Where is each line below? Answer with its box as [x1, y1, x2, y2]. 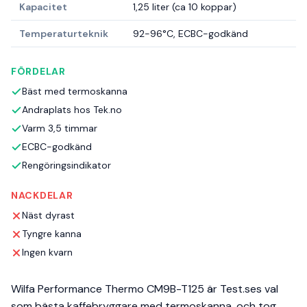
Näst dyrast [22, 209, 75, 222]
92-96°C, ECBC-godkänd [133, 27, 248, 40]
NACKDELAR [11, 189, 73, 202]
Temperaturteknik [19, 27, 108, 40]
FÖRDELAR [11, 65, 66, 78]
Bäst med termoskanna [22, 85, 127, 98]
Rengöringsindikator [22, 159, 111, 172]
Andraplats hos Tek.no [22, 103, 122, 116]
